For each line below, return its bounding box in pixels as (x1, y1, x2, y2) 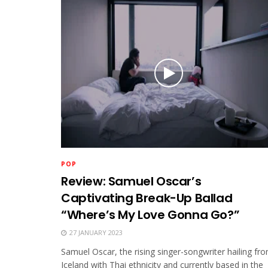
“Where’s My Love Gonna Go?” (61, 206, 240, 224)
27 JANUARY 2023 (68, 228, 123, 237)
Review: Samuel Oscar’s (61, 173, 202, 190)
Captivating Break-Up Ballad (61, 190, 233, 207)
